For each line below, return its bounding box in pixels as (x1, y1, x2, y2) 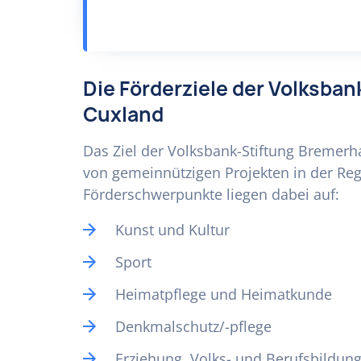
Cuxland (83, 101, 164, 128)
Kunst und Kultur (115, 220, 230, 239)
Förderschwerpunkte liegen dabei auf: (83, 185, 339, 204)
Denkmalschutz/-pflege (115, 317, 272, 336)
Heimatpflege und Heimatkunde (115, 284, 332, 304)
